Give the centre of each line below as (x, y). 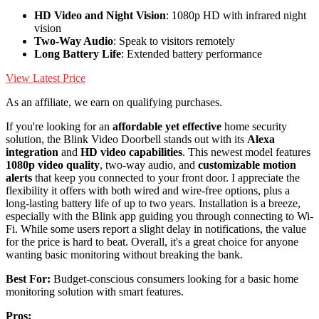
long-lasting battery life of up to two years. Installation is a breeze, (153, 203)
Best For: (28, 278)
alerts (19, 177)
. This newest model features (246, 152)
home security (254, 126)
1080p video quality (53, 164)
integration (32, 152)
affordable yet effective (167, 126)
